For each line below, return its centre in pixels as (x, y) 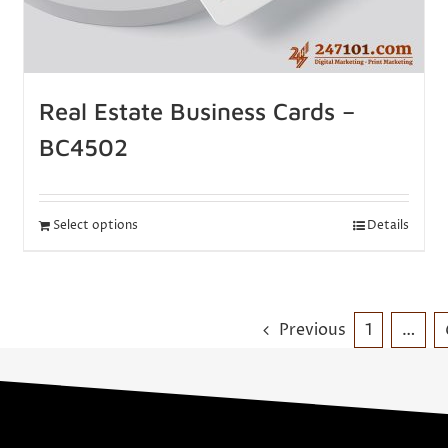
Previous (312, 329)
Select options (96, 225)
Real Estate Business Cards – (197, 110)
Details (387, 225)
